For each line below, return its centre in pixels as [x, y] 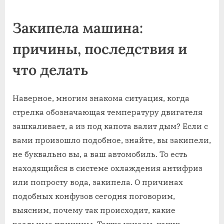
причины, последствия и [100, 49]
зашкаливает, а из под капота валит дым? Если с [110, 126]
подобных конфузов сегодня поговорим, [94, 196]
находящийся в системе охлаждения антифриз [107, 168]
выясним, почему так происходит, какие [94, 210]
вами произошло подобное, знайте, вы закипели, [112, 140]
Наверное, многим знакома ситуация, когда [101, 98]
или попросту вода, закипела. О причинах [98, 182]
